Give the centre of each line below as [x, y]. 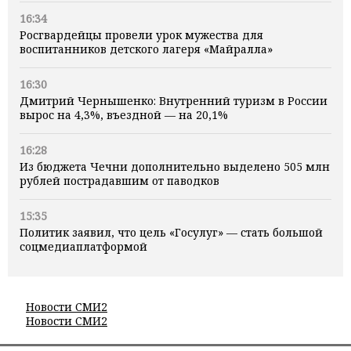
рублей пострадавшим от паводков [119, 180]
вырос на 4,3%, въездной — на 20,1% [124, 114]
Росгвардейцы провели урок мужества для [141, 34]
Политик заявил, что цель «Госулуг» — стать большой [171, 232]
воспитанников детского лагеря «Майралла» [146, 49]
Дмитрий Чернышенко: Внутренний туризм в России [174, 100]
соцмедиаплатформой [83, 246]
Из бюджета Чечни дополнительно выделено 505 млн [175, 166]
